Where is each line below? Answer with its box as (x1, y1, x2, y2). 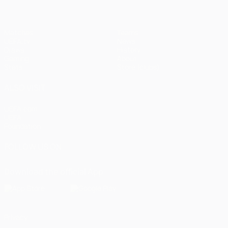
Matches (4, 27, 33, 38)
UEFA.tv (4, 36, 30, 46)
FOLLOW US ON (4, 141, 62, 153)
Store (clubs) (117, 62, 160, 72)
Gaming (4, 53, 29, 64)
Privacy (4, 212, 27, 222)
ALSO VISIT (4, 82, 46, 94)
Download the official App (4, 166, 103, 178)
